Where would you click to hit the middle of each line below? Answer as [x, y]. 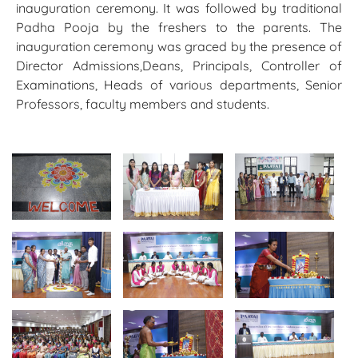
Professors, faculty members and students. [143, 104]
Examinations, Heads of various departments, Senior [179, 85]
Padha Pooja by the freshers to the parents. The [179, 28]
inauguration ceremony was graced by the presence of [179, 47]
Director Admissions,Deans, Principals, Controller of [179, 66]
